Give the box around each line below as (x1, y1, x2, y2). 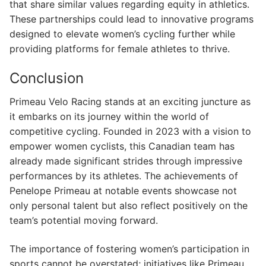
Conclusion (9, 69, 84, 87)
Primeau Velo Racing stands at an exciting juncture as (9, 96, 251, 108)
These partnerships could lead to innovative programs (9, 12, 254, 25)
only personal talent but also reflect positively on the (9, 199, 248, 212)
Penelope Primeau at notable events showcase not (9, 185, 237, 197)
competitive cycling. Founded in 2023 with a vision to (9, 125, 251, 138)
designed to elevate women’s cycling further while (9, 27, 235, 40)
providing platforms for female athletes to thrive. (9, 42, 230, 55)
